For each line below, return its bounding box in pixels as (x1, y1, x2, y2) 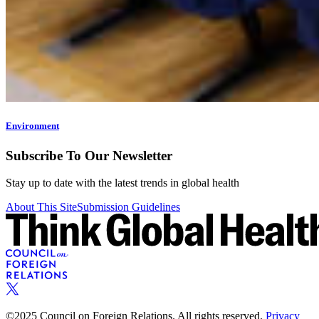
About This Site (6, 201, 77, 214)
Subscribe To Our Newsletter (6, 147, 172, 163)
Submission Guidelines (77, 201, 180, 214)
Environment (6, 120, 59, 132)
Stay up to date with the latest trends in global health (6, 177, 239, 189)
